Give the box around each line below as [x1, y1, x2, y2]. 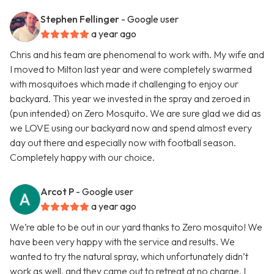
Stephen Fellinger [40, 13, 119, 26]
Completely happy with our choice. [10, 151, 155, 164]
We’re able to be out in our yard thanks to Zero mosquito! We [10, 221, 262, 234]
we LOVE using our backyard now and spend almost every [10, 122, 252, 135]
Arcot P [40, 185, 74, 198]
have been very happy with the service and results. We [10, 235, 235, 248]
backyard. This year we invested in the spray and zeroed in [10, 92, 250, 105]
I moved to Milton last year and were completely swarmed [10, 63, 252, 76]
